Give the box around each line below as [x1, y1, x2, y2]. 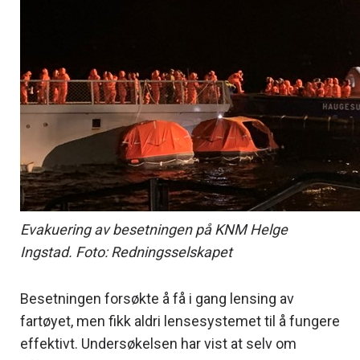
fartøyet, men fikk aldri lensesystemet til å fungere [20, 312, 340, 329]
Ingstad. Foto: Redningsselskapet [20, 243, 232, 260]
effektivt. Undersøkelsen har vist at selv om [20, 334, 297, 352]
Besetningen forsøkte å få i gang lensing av [20, 289, 294, 307]
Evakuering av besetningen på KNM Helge [20, 220, 288, 238]
